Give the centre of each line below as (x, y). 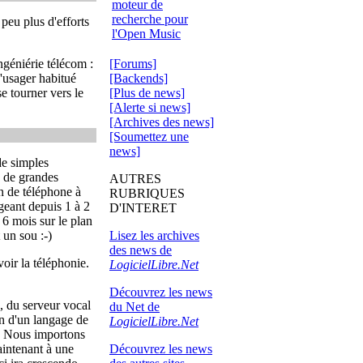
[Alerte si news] (150, 107)
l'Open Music (146, 34)
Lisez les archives (154, 235)
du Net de (135, 307)
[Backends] (139, 78)
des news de (141, 250)
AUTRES (135, 179)
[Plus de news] (147, 93)
